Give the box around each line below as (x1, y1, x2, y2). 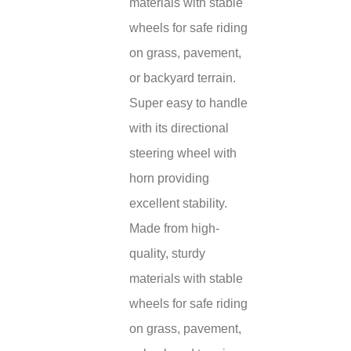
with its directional (129, 121, 229, 135)
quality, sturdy (129, 247, 205, 260)
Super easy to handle (129, 96, 248, 110)
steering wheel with (129, 147, 237, 160)
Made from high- (129, 222, 219, 235)
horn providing (129, 172, 209, 185)
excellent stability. (129, 197, 227, 210)
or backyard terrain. (129, 71, 236, 85)
